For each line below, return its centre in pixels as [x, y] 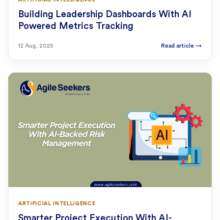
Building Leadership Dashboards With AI [105, 15]
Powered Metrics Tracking [76, 27]
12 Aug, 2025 [36, 46]
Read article [178, 46]
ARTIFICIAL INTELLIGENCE [57, 204]
